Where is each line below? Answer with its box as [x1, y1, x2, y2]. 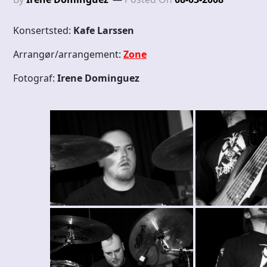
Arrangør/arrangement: [13, 48, 123, 61]
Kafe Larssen [73, 24, 134, 38]
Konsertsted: [13, 24, 73, 38]
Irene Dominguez [57, 72, 139, 85]
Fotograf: [13, 72, 57, 85]
